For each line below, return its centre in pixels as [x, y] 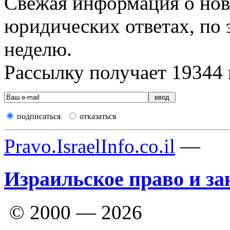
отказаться [98, 116]
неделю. [38, 49]
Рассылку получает [88, 72]
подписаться [39, 116]
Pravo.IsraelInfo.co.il [90, 146]
